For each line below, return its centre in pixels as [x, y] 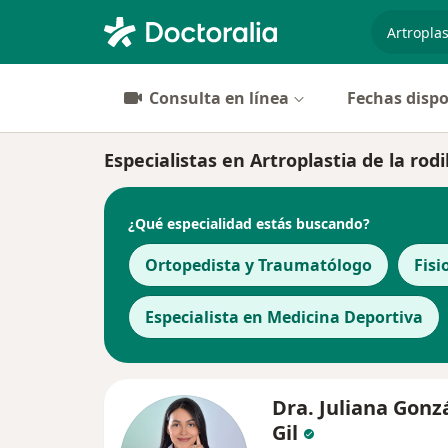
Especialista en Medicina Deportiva [284, 317]
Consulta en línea [219, 98]
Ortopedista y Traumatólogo [258, 265]
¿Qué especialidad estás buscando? [249, 223]
